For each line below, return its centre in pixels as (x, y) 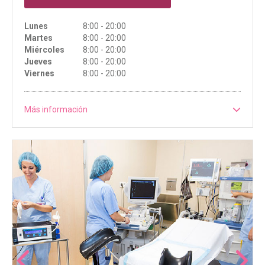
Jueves (38, 62)
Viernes (39, 74)
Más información (56, 110)
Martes (38, 38)
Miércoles (44, 50)
